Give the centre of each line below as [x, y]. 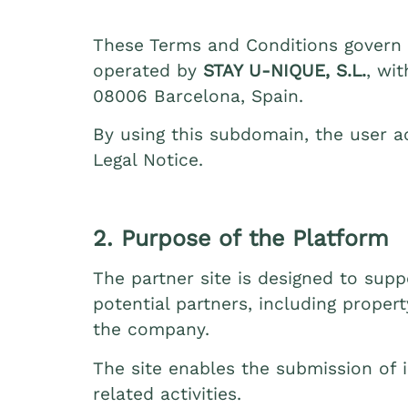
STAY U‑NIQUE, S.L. [285, 71]
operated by [148, 71]
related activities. [167, 393]
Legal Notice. [148, 160]
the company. [151, 330]
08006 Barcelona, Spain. [198, 96]
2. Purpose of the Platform [241, 239]
